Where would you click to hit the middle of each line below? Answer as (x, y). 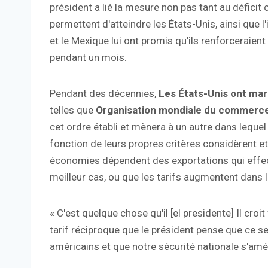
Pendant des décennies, (104, 94)
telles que (73, 110)
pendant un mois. (88, 58)
